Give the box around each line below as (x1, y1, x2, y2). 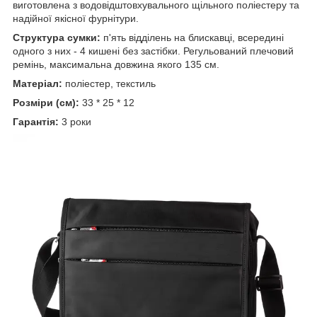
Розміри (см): (13, 96, 79, 108)
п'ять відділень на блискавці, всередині (100, 31, 284, 43)
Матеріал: (13, 77, 62, 89)
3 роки (59, 115, 91, 127)
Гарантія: (13, 115, 59, 127)
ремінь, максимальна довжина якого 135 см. (13, 58, 219, 70)
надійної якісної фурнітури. (13, 12, 139, 24)
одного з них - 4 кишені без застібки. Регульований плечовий (13, 45, 294, 57)
